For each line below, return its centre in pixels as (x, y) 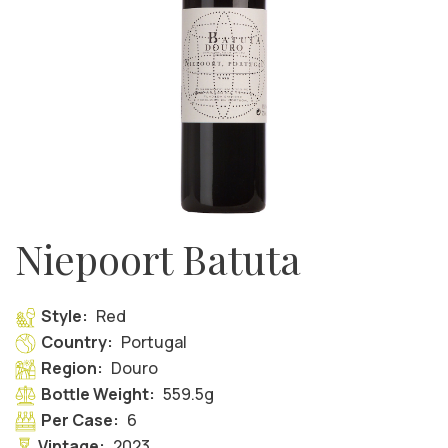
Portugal (153, 341)
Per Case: (79, 419)
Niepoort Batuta (158, 258)
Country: (76, 341)
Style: (64, 315)
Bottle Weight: (97, 393)
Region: (71, 367)
